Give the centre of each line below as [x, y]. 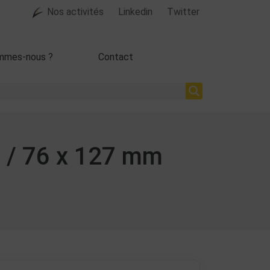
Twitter [183, 12]
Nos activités [75, 12]
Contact [116, 57]
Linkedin [135, 12]
